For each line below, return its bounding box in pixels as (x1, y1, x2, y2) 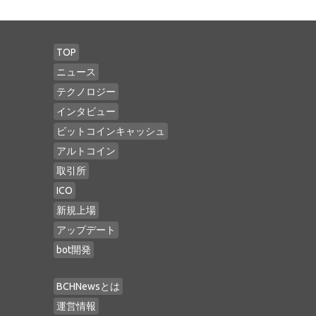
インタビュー (56, 106, 116, 117)
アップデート (56, 224, 116, 236)
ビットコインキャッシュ (56, 126, 165, 137)
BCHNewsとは (56, 281, 120, 292)
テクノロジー (56, 86, 116, 97)
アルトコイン (56, 145, 116, 157)
